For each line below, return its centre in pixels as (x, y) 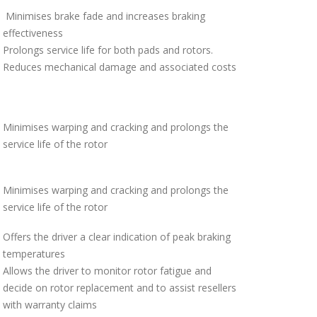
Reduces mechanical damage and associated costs (120, 67)
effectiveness (33, 33)
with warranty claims (50, 304)
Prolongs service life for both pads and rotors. (108, 50)
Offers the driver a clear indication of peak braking (117, 236)
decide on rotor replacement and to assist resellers (120, 287)
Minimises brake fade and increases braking (104, 16)
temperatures (34, 253)
